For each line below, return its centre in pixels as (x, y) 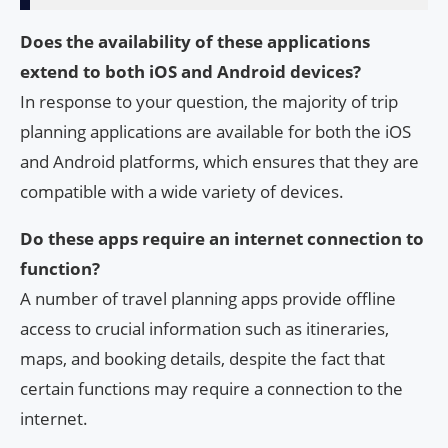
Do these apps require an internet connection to (222, 238)
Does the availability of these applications (195, 41)
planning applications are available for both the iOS (215, 131)
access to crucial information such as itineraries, (204, 328)
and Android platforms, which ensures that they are (219, 161)
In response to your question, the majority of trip (209, 101)
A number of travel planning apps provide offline (208, 298)
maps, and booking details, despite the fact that (202, 358)
